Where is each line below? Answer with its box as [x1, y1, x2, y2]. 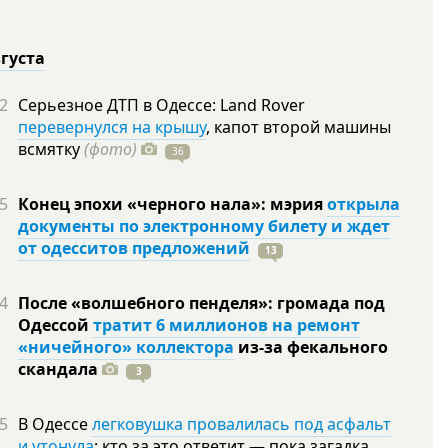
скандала [18, 358, 102, 380]
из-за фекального [234, 336, 388, 358]
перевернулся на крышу [18, 116, 206, 138]
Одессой [18, 314, 93, 336]
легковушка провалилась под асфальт [92, 413, 391, 435]
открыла [327, 193, 400, 215]
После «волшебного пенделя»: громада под [18, 292, 385, 314]
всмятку [18, 138, 84, 160]
